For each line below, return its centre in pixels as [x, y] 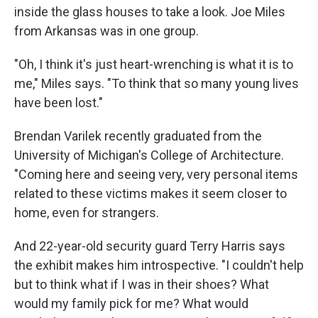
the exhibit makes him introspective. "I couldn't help [159, 265]
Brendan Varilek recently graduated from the [138, 136]
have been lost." [59, 102]
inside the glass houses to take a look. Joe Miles [150, 11]
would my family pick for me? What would [131, 303]
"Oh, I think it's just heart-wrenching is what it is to [154, 64]
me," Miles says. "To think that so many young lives [157, 83]
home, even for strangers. [87, 212]
